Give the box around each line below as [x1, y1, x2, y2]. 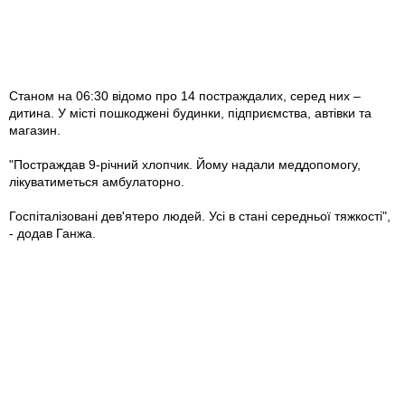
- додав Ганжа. [9, 226, 96, 241]
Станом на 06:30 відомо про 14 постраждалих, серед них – [9, 89, 361, 104]
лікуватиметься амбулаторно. [9, 174, 184, 190]
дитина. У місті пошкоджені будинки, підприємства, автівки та [9, 106, 372, 121]
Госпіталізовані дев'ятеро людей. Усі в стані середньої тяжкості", [9, 209, 391, 224]
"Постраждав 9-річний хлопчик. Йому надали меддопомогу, [9, 157, 361, 173]
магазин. [9, 123, 61, 138]
